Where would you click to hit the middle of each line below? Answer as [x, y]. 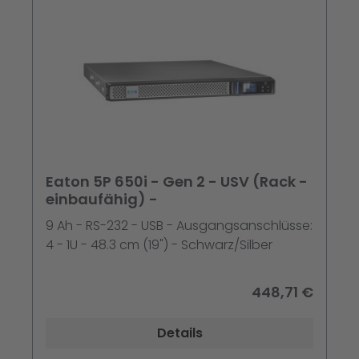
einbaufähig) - [102, 200]
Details [179, 333]
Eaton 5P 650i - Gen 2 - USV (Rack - [177, 182]
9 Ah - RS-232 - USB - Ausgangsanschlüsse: [179, 226]
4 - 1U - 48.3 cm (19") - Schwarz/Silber [159, 245]
